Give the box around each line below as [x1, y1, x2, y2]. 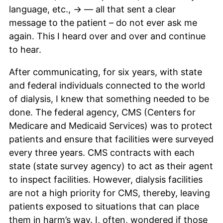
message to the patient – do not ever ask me [9, 17, 197, 28]
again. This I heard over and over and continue [9, 30, 206, 41]
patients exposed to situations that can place [9, 201, 199, 212]
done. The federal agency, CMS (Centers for [9, 107, 196, 117]
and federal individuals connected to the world [9, 80, 205, 91]
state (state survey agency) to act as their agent [9, 160, 213, 171]
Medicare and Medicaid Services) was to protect [9, 120, 213, 131]
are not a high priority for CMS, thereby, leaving [9, 187, 210, 198]
